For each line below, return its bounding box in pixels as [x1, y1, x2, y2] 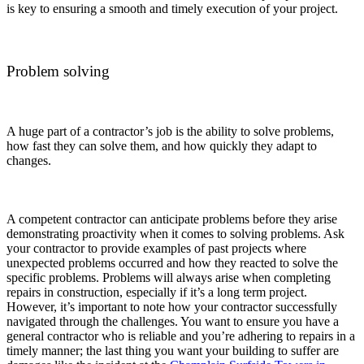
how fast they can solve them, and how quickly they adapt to [6, 138, 317, 153]
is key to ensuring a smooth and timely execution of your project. [6, 2, 338, 16]
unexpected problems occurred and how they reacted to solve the [6, 255, 338, 270]
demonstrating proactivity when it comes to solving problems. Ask [6, 226, 344, 240]
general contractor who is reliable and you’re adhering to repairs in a [6, 328, 355, 343]
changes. [6, 153, 51, 167]
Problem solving [6, 63, 110, 80]
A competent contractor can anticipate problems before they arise [6, 211, 337, 226]
